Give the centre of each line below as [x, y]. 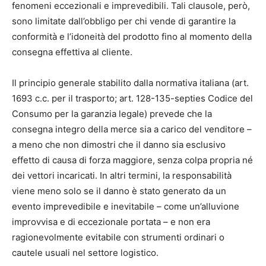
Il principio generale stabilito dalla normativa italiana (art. [130, 83]
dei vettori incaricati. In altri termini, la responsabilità [122, 175]
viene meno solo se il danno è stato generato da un [119, 191]
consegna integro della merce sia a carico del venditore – [132, 129]
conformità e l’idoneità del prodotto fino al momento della [132, 36]
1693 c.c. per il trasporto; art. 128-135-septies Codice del [132, 98]
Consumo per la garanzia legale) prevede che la [112, 113]
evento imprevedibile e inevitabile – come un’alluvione [126, 206]
